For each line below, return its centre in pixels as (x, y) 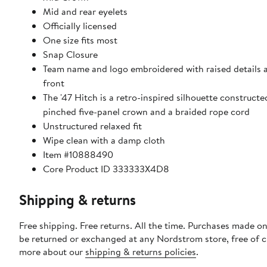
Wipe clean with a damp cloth (104, 140)
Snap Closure (70, 54)
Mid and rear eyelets (85, 11)
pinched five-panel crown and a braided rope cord (146, 111)
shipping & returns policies (141, 251)
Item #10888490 (78, 154)
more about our (52, 251)
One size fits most (80, 40)
